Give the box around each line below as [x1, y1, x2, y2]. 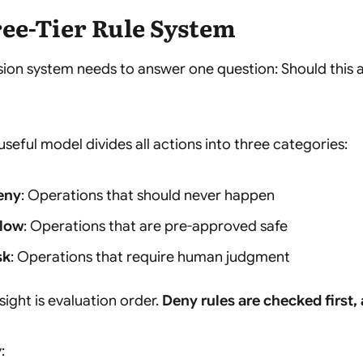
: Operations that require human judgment [11, 248, 290, 267]
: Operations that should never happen [21, 186, 275, 204]
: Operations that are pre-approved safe [23, 216, 288, 235]
